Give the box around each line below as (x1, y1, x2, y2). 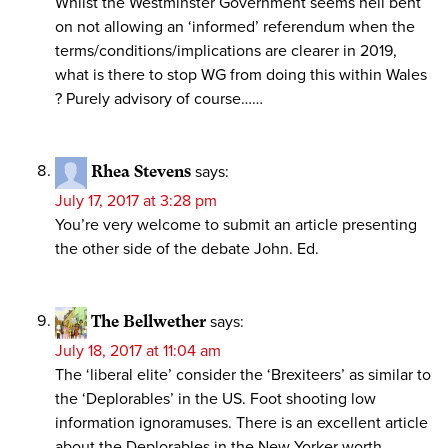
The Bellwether (91, 311, 206, 331)
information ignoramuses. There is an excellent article (55, 412, 428, 433)
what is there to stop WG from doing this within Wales (55, 64, 427, 85)
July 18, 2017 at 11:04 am (55, 340, 221, 361)
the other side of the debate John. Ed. (55, 238, 319, 259)
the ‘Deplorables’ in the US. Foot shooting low (55, 388, 376, 409)
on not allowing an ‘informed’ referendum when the (55, 16, 415, 37)
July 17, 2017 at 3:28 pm (55, 190, 217, 211)
